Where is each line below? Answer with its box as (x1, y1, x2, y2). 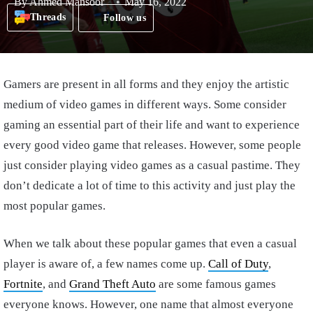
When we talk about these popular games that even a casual (3, 236, 297, 250)
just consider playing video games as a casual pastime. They (3, 158, 300, 172)
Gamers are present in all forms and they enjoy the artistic (3, 77, 289, 91)
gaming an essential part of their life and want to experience (3, 117, 300, 131)
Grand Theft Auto (69, 277, 156, 291)
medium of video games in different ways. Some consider (3, 97, 286, 111)
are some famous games (156, 277, 276, 291)
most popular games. (3, 198, 105, 212)
